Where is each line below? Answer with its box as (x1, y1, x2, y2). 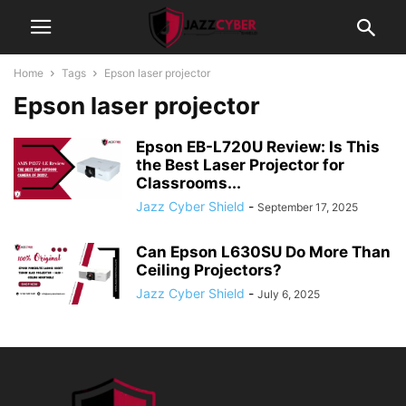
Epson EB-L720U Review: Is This (136, 138, 380, 156)
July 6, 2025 (257, 287, 320, 301)
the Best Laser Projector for (136, 156, 344, 174)
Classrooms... (136, 174, 241, 192)
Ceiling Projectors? (136, 261, 282, 279)
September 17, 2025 (257, 200, 358, 214)
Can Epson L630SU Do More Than (136, 243, 391, 261)
